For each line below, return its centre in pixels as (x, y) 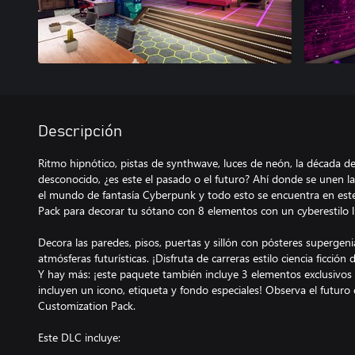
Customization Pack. (87, 305)
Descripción (80, 131)
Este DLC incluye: (79, 337)
